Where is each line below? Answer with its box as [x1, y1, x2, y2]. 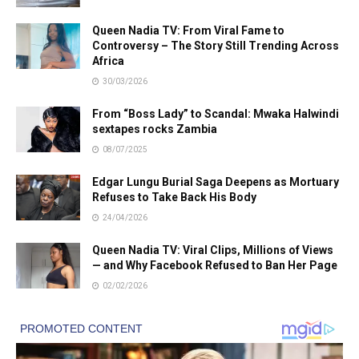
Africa [92, 54, 124, 67]
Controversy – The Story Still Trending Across [92, 38, 339, 52]
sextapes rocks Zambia [92, 122, 217, 135]
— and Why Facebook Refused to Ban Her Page [92, 258, 337, 272]
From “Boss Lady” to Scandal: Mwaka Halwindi [92, 107, 339, 120]
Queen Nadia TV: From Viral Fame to [92, 23, 284, 37]
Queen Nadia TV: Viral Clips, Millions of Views [92, 243, 333, 256]
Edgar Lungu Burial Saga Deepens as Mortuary [92, 175, 339, 188]
